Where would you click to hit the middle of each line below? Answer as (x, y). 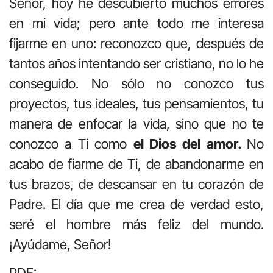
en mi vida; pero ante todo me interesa (136, 23)
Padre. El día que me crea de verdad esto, (136, 204)
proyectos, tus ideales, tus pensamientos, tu (136, 103)
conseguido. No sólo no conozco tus (136, 83)
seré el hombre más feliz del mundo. (136, 224)
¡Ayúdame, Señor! (60, 244)
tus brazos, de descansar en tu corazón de (136, 184)
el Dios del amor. (190, 144)
